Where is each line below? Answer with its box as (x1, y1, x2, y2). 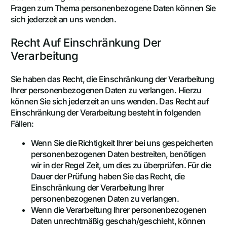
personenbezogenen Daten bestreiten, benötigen (30, 148, 206, 159)
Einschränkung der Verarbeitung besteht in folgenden (10, 107, 201, 118)
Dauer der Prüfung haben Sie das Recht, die (30, 171, 185, 181)
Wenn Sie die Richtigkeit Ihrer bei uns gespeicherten (30, 137, 213, 148)
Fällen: (10, 118, 34, 129)
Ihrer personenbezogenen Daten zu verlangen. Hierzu (10, 85, 202, 95)
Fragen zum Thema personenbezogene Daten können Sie (10, 3, 216, 13)
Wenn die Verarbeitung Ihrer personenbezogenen (30, 204, 206, 215)
